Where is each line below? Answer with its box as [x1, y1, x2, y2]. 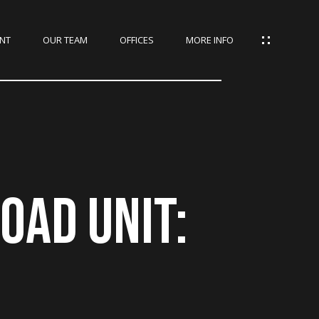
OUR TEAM [42, 33, 88, 46]
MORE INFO [185, 33, 234, 46]
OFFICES [119, 33, 154, 46]
